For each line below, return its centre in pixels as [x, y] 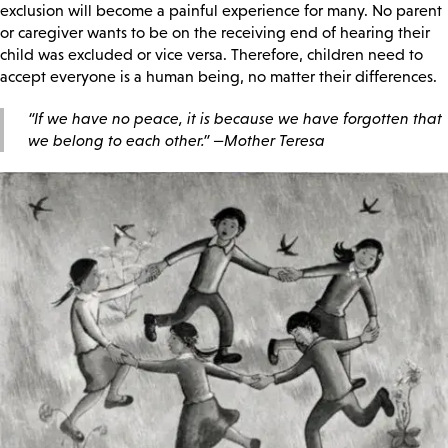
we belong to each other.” [120, 141]
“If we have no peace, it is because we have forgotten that [235, 119]
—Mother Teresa [269, 141]
